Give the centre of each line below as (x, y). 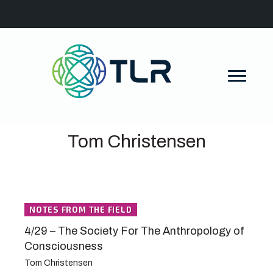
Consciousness (64, 246)
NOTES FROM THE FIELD (81, 210)
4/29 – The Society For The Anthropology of (134, 231)
